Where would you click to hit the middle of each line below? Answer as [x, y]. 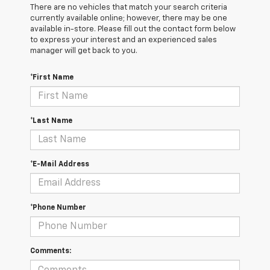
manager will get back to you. [84, 51]
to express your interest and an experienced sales [124, 40]
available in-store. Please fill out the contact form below [133, 30]
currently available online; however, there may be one [129, 19]
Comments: [51, 252]
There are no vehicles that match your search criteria [129, 8]
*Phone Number [58, 208]
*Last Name [51, 121]
